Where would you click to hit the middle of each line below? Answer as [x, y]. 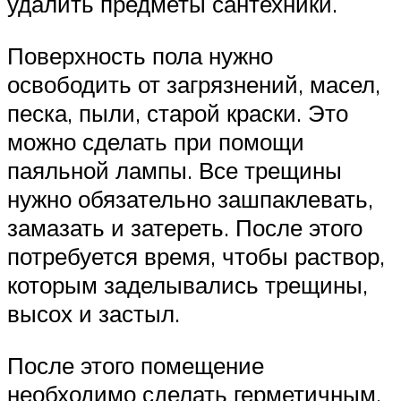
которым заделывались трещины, [188, 285]
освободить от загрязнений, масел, [194, 85]
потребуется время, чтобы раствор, [196, 256]
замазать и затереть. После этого [185, 228]
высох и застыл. [94, 314]
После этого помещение [136, 365]
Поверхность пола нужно [140, 56]
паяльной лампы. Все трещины [175, 171]
